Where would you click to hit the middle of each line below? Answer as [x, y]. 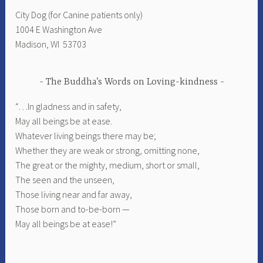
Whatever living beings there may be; [86, 135]
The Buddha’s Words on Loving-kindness [131, 82]
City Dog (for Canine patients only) [79, 15]
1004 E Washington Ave [59, 30]
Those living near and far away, [74, 194]
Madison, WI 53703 [51, 44]
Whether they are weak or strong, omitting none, [108, 150]
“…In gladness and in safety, [69, 106]
